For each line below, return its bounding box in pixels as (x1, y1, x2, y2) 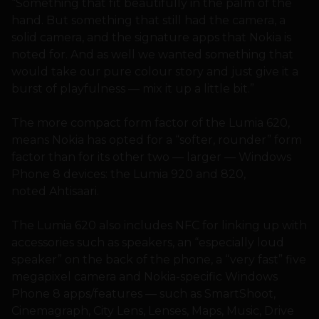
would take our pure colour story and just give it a (11, 64, 298, 78)
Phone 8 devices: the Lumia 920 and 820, (11, 167, 246, 181)
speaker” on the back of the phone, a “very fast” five (11, 252, 306, 266)
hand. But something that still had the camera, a (11, 13, 286, 27)
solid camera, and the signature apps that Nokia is (11, 30, 291, 44)
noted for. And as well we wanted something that (11, 47, 293, 61)
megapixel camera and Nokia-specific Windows (11, 269, 278, 283)
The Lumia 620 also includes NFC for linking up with (11, 218, 307, 232)
